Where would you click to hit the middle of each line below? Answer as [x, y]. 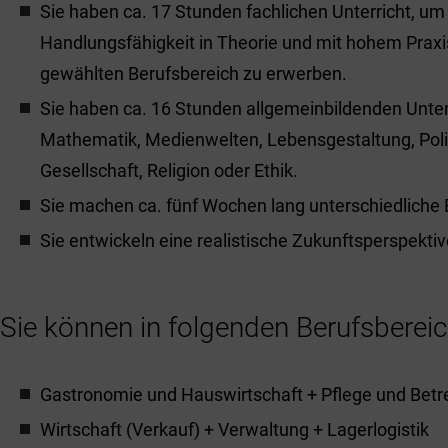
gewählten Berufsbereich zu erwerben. [193, 73]
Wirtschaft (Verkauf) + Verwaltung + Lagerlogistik [234, 429]
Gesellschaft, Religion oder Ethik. [169, 170]
